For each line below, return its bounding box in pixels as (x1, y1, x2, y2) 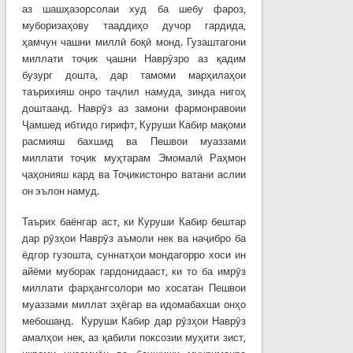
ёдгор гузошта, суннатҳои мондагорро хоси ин (21, 248, 247, 261)
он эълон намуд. (21, 184, 99, 197)
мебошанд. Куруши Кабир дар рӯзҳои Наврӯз (21, 314, 247, 327)
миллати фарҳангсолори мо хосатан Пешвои (21, 281, 247, 294)
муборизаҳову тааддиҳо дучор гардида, (21, 19, 247, 32)
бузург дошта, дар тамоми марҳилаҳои (21, 69, 247, 81)
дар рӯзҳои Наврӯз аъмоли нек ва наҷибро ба (21, 232, 247, 244)
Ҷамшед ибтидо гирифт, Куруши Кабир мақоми (21, 118, 247, 131)
